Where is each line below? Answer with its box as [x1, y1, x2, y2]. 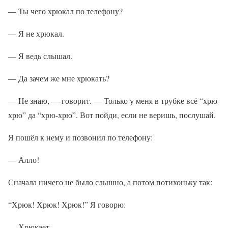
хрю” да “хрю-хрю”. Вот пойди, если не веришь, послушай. [8, 109, 216, 120]
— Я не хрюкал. [8, 28, 64, 39]
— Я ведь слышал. [8, 50, 72, 61]
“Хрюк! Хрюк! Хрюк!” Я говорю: [8, 199, 126, 210]
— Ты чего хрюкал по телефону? [8, 6, 123, 16]
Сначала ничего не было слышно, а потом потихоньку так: [8, 177, 212, 187]
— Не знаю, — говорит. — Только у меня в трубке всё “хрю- [8, 95, 220, 106]
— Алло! [8, 154, 39, 165]
